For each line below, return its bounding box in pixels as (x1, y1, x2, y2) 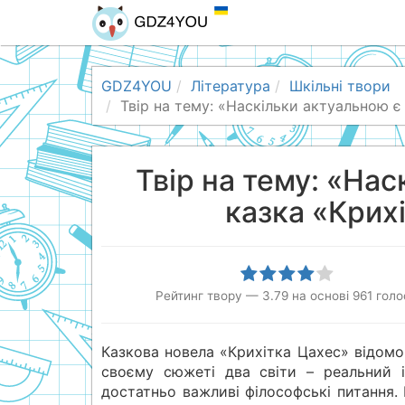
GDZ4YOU (101, 77, 172, 95)
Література (191, 77, 270, 95)
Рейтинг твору (155, 288, 242, 303)
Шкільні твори (289, 77, 391, 95)
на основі (287, 288, 353, 303)
